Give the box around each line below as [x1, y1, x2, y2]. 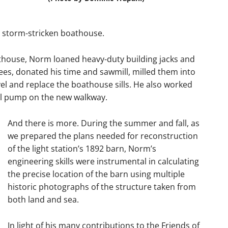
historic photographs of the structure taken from [8, 181, 196, 192]
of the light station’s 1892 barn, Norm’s [8, 143, 156, 154]
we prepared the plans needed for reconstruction [8, 130, 198, 141]
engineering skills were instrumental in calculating [8, 156, 199, 167]
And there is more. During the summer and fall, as [8, 118, 199, 129]
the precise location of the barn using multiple [8, 168, 185, 180]
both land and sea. [8, 194, 79, 205]
